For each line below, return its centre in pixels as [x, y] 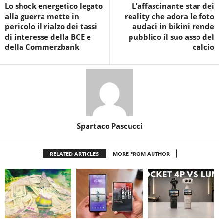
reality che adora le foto [169, 16]
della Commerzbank [42, 47]
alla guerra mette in [42, 16]
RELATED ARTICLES [74, 153]
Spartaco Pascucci [109, 125]
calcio [203, 47]
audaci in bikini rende [173, 26]
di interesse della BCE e [48, 36]
